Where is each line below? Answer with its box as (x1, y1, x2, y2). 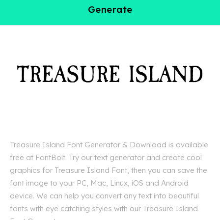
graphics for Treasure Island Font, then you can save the (10, 165, 207, 175)
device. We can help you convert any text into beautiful (10, 191, 199, 201)
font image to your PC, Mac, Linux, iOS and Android (10, 178, 189, 188)
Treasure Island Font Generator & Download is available (10, 140, 208, 150)
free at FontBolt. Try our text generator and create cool (10, 153, 202, 163)
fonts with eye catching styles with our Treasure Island (10, 204, 198, 214)
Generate (87, 3, 133, 16)
